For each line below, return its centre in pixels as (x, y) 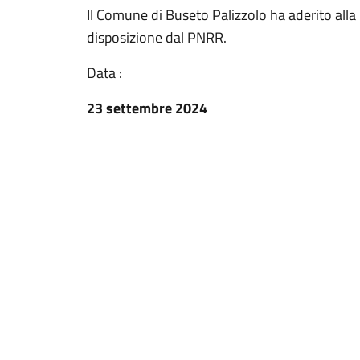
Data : (104, 73)
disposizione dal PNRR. (157, 37)
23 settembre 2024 (147, 108)
